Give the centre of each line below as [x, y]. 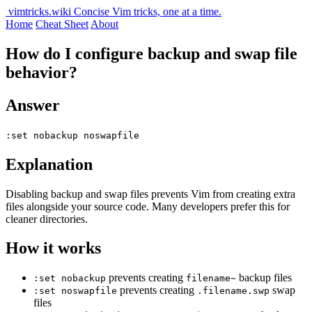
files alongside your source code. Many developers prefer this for [148, 206]
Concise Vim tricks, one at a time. [148, 11]
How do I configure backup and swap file [151, 53]
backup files [264, 278]
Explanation [49, 164]
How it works [53, 248]
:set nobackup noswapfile [72, 135]
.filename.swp [233, 291]
